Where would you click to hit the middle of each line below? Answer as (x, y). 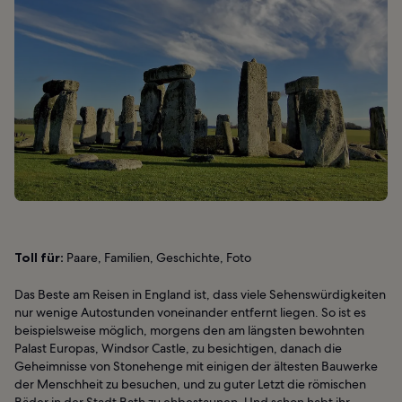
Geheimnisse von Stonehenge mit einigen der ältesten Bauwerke (196, 367)
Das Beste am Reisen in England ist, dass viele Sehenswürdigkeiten (200, 295)
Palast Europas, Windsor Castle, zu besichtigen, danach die (178, 349)
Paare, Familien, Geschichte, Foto (157, 258)
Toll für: (39, 258)
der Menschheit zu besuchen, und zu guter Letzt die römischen (190, 385)
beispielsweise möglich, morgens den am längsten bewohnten (189, 331)
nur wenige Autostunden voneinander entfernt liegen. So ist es (190, 313)
